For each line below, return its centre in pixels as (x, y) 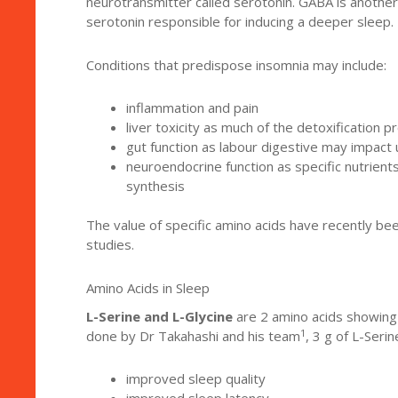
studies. (110, 245)
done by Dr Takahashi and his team (193, 336)
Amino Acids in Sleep (147, 287)
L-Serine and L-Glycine (159, 317)
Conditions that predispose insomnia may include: (236, 64)
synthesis (155, 185)
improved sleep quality (195, 379)
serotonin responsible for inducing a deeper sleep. (239, 22)
